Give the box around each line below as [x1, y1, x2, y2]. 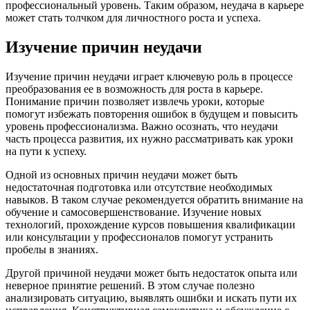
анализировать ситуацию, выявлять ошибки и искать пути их [6, 291, 297, 304]
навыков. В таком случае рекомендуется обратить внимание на [6, 193, 303, 206]
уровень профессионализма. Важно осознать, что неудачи [6, 120, 278, 132]
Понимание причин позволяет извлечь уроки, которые [6, 95, 264, 107]
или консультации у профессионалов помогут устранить [6, 230, 273, 243]
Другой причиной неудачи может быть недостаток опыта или [6, 266, 298, 279]
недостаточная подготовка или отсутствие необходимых [6, 181, 273, 193]
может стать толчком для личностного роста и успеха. [6, 11, 261, 24]
